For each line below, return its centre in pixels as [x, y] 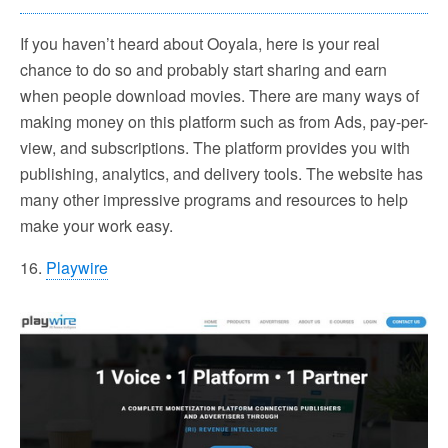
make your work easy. [96, 225]
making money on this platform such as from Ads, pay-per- [224, 121]
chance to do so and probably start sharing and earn [203, 69]
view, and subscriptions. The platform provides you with [215, 147]
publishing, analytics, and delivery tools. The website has [221, 173]
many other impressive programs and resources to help [214, 199]
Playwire [77, 267]
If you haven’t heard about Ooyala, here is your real [200, 43]
